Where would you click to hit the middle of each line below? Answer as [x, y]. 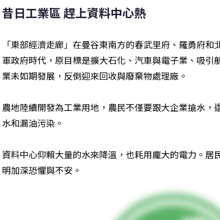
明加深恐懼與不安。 [42, 170]
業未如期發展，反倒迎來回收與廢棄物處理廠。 [95, 76]
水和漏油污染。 [33, 123]
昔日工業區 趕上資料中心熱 [74, 13]
